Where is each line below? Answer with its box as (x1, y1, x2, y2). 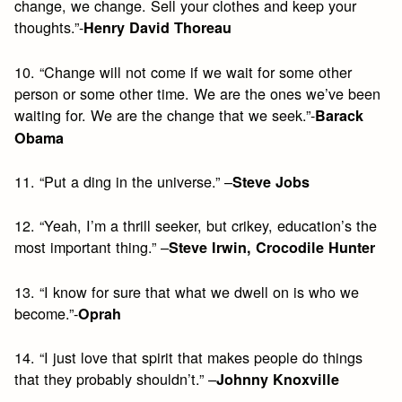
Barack (315, 104, 364, 126)
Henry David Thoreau (83, 17, 232, 39)
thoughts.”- (14, 16, 84, 39)
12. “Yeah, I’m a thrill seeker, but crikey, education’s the (14, 214, 378, 237)
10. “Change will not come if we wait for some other (14, 60, 353, 83)
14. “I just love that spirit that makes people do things (14, 345, 363, 368)
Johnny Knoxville (216, 368, 340, 389)
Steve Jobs (232, 171, 310, 193)
